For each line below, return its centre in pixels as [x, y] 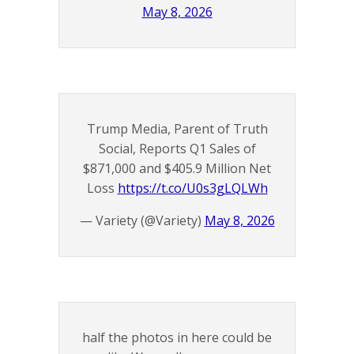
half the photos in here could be [177, 338]
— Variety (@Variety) [142, 221]
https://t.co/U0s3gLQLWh [192, 188]
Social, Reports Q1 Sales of [177, 149]
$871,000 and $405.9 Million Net [177, 169]
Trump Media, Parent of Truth [177, 129]
